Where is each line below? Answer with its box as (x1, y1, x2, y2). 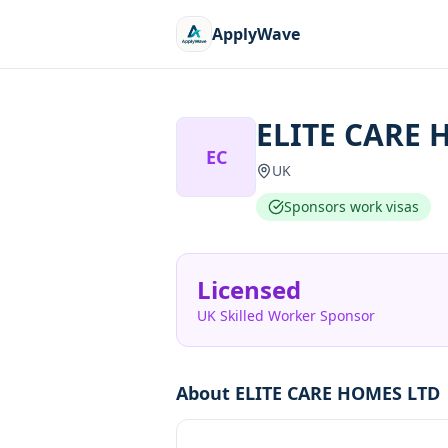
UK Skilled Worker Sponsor (197, 306, 375, 325)
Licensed (197, 273, 301, 306)
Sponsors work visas (284, 197, 419, 216)
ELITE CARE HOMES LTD (235, 381, 440, 405)
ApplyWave (212, 23, 300, 45)
